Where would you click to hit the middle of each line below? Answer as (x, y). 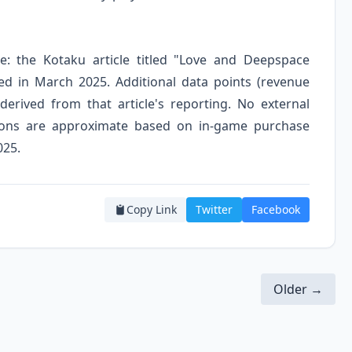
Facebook (275, 210)
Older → (298, 290)
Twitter (214, 210)
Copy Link (151, 210)
